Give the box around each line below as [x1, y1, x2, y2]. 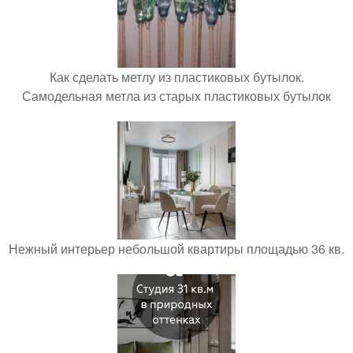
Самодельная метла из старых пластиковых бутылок [22, 86, 331, 105]
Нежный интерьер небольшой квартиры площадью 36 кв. [9, 239, 344, 258]
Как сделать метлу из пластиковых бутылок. [49, 67, 304, 86]
